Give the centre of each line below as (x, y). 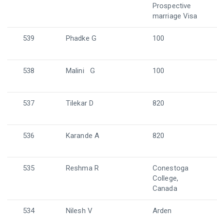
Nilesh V (79, 211)
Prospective (172, 6)
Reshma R (82, 168)
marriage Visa (175, 16)
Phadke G (81, 38)
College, (165, 178)
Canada (165, 188)
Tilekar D (80, 103)
